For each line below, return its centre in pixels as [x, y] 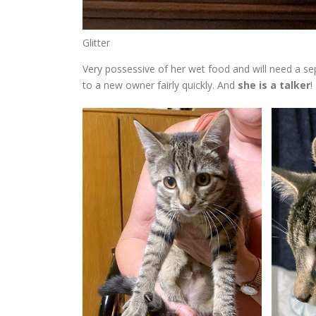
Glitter [96, 43]
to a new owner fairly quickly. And [160, 85]
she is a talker [274, 85]
